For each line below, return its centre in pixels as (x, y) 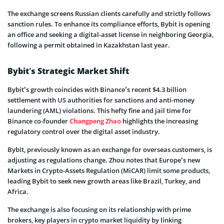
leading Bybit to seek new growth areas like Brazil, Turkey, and (104, 181)
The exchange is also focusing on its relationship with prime (99, 210)
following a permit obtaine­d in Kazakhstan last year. (89, 45)
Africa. (18, 192)
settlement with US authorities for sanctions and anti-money (101, 100)
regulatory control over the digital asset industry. (84, 132)
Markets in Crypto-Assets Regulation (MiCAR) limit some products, (109, 171)
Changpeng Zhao (95, 121)
